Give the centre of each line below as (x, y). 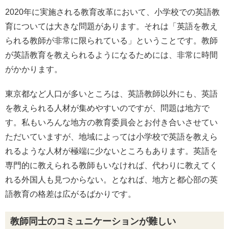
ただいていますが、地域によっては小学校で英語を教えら (111, 137)
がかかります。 (34, 70)
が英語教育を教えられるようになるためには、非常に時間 (111, 55)
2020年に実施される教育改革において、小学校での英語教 (112, 12)
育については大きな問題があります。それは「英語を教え (111, 27)
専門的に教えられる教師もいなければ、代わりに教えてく (111, 166)
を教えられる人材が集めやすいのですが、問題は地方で (107, 108)
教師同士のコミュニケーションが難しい (93, 222)
